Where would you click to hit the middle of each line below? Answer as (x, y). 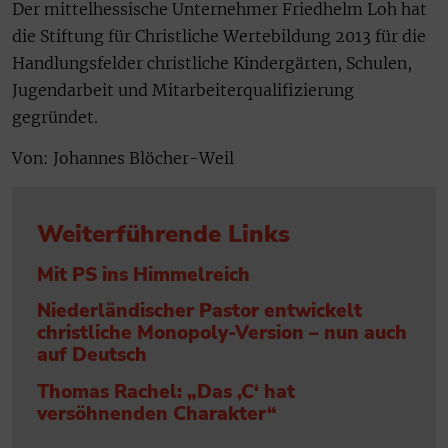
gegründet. (55, 116)
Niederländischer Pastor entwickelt (199, 311)
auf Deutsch (92, 355)
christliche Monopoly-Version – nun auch (222, 333)
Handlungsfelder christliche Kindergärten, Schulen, (212, 62)
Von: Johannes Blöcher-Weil (123, 158)
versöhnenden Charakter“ (157, 413)
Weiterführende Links (163, 234)
